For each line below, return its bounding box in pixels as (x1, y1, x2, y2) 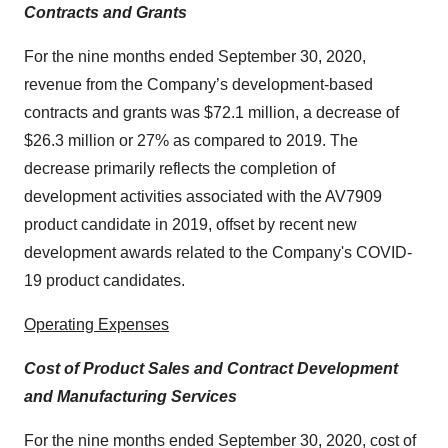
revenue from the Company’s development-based (24, 76, 373, 93)
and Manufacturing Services (24, 388, 237, 405)
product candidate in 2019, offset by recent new (24, 216, 357, 233)
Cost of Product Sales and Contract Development (24, 360, 398, 377)
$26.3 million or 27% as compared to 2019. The (24, 132, 358, 149)
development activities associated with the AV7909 (24, 188, 382, 205)
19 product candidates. (24, 272, 185, 289)
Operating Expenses (24, 316, 169, 333)
